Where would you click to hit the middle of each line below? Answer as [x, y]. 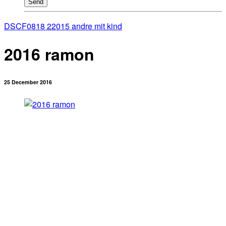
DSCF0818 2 [28, 26]
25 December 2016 [28, 82]
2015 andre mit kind [87, 26]
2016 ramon [49, 54]
